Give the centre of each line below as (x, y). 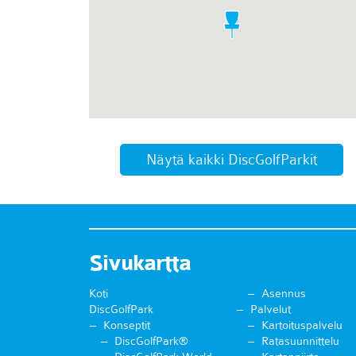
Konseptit (127, 325)
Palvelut (270, 309)
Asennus (283, 293)
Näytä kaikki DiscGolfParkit (232, 159)
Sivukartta (140, 263)
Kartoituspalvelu (302, 325)
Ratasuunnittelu (300, 341)
